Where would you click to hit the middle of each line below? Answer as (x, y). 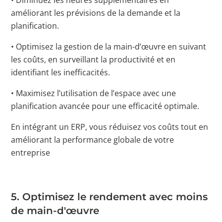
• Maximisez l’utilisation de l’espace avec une (94, 93)
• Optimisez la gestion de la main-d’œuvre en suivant (109, 46)
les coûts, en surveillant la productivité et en (93, 59)
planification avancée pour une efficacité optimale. (105, 106)
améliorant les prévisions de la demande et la (96, 13)
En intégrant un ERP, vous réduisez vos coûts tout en (110, 127)
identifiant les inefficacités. (61, 72)
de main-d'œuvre (55, 210)
